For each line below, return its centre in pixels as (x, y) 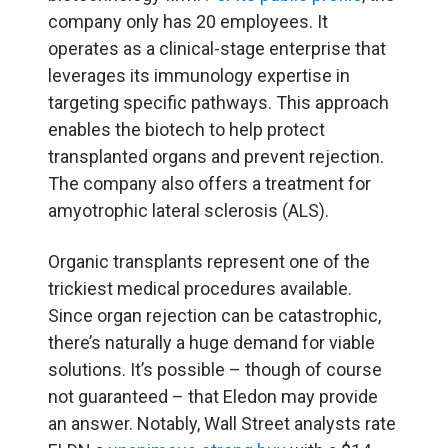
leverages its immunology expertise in (199, 75)
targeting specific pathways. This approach (218, 102)
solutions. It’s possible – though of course (215, 369)
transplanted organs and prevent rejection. (216, 156)
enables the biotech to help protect (186, 129)
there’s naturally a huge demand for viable (211, 342)
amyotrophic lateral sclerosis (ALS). (188, 210)
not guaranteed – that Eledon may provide (213, 396)
